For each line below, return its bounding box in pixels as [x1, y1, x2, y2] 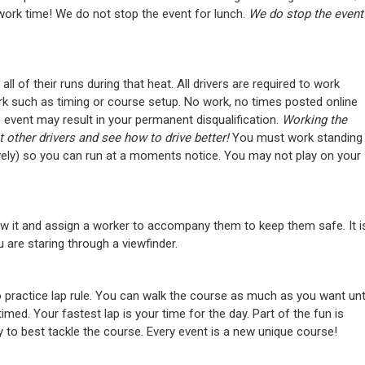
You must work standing [229, 130, 363, 145]
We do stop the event [248, 7, 363, 21]
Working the [279, 112, 347, 127]
